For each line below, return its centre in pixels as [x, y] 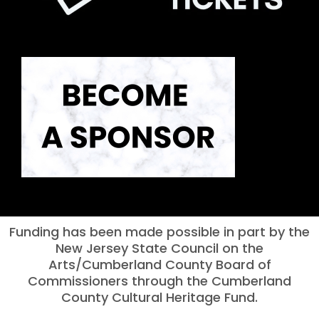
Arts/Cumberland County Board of [159, 265]
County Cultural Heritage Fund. [159, 298]
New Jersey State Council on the [159, 249]
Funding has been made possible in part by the [159, 232]
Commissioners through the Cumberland [159, 281]
